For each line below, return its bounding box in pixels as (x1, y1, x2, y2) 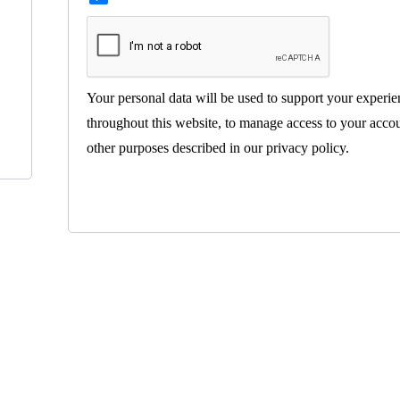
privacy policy (265, 140, 346, 156)
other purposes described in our (86, 140, 266, 156)
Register (124, 177, 175, 193)
